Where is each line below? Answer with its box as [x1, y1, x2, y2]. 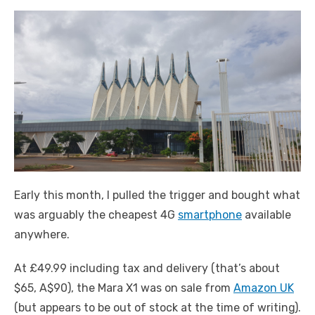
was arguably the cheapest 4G [14, 208, 178, 222]
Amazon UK [233, 281, 294, 295]
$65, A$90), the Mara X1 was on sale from [14, 281, 233, 295]
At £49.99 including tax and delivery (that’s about [14, 262, 280, 276]
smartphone [178, 208, 242, 222]
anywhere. [14, 228, 72, 242]
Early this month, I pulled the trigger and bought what [14, 188, 300, 202]
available [242, 208, 291, 222]
